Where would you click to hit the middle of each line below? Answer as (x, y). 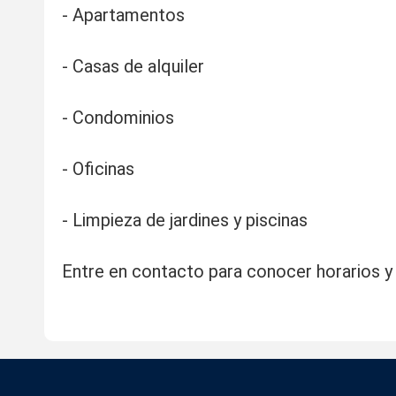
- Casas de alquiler (133, 67)
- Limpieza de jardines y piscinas (184, 221)
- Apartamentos (123, 15)
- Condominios (118, 118)
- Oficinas (98, 169)
